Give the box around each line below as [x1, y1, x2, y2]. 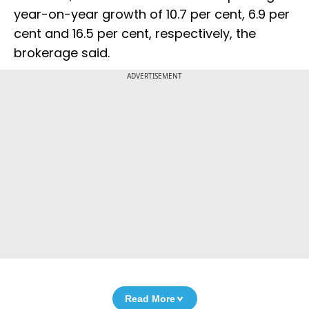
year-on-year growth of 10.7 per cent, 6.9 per [14, 6, 290, 23]
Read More [124, 293, 175, 305]
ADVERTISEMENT [127, 71, 182, 81]
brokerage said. [14, 44, 110, 62]
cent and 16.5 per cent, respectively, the [14, 25, 256, 43]
